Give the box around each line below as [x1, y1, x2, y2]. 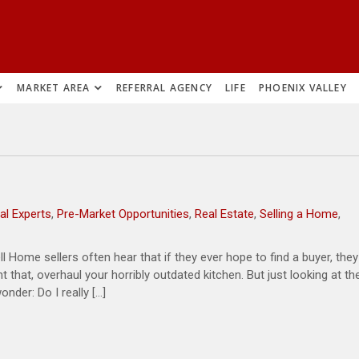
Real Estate [195, 207, 254, 221]
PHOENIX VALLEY [259, 81, 347, 95]
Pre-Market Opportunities [57, 207, 189, 221]
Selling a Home [260, 207, 338, 221]
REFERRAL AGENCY [116, 81, 212, 95]
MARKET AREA [17, 81, 91, 95]
